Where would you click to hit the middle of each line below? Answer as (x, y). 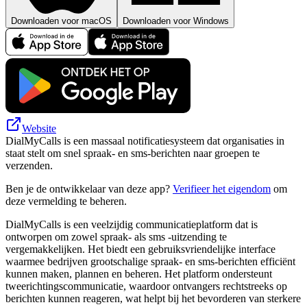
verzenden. (29, 165)
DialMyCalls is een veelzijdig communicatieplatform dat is (132, 224)
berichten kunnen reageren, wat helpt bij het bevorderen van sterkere (153, 298)
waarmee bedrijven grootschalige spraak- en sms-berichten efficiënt (150, 261)
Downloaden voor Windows (176, 21)
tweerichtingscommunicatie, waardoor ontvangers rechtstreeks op (146, 286)
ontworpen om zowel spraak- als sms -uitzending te (116, 236)
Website (39, 128)
